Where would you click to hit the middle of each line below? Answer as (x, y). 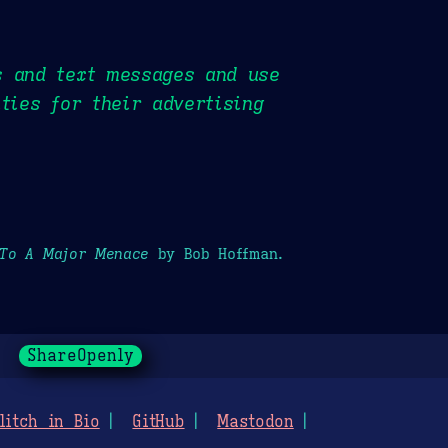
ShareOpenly (80, 356)
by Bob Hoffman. (216, 253)
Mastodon (255, 422)
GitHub (158, 422)
